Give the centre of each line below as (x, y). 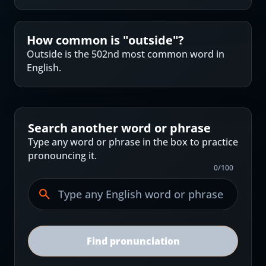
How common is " (77, 40)
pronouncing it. (62, 156)
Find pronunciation (133, 241)
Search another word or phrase (119, 128)
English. (44, 68)
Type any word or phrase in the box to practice (133, 142)
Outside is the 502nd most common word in (126, 54)
